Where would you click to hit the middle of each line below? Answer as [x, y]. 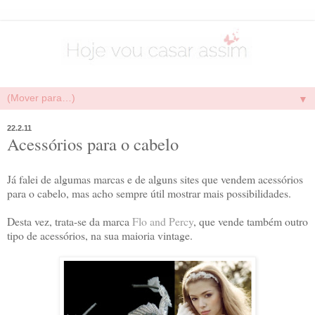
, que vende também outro [251, 221]
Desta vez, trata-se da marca [70, 221]
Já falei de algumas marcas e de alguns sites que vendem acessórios [155, 179]
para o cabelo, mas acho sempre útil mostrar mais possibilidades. [149, 193]
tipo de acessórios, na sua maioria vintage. [100, 235]
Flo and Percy [163, 221]
